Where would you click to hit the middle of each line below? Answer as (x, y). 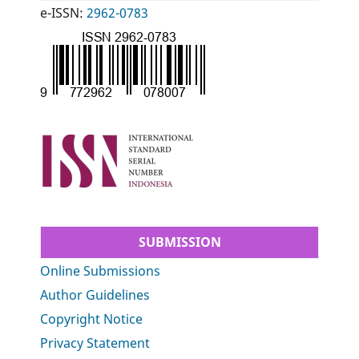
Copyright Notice (92, 319)
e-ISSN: (64, 13)
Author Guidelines (95, 295)
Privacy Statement (95, 343)
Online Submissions (101, 271)
